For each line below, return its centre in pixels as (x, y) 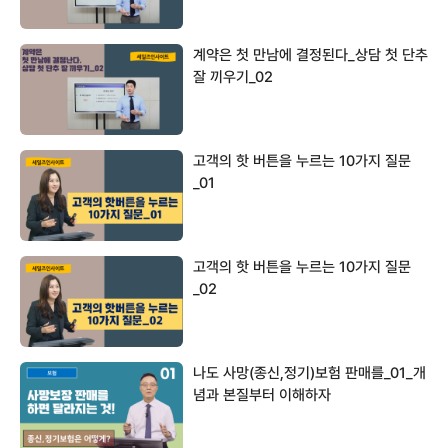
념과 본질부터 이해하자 (262, 394)
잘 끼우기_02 (233, 76)
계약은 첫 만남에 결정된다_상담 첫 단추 (310, 54)
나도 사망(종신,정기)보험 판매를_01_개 (309, 372)
